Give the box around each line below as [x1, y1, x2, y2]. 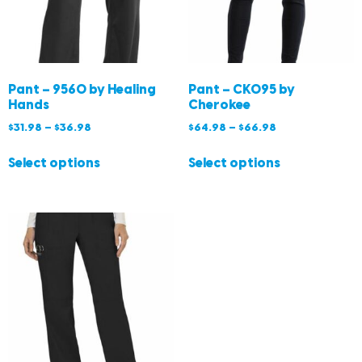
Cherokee [187, 99, 250, 113]
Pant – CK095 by [187, 83, 295, 98]
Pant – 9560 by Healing [8, 83, 156, 98]
